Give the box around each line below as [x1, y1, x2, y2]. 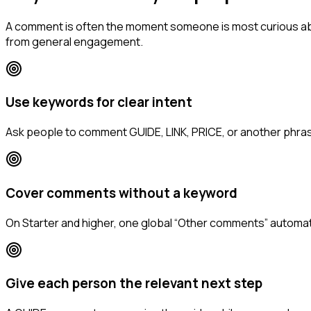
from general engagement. [6, 33, 143, 49]
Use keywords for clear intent [6, 93, 192, 112]
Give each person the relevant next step [6, 274, 262, 293]
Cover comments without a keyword [6, 183, 237, 202]
